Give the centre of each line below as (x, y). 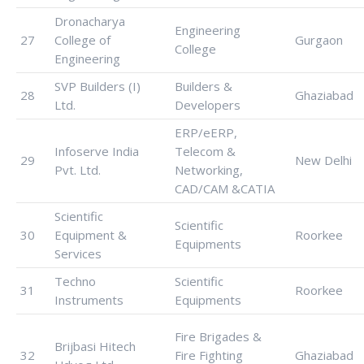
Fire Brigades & (218, 336)
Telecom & (205, 151)
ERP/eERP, (206, 132)
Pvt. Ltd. (78, 170)
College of (82, 40)
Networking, (209, 170)
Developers (208, 105)
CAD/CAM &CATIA (225, 188)
